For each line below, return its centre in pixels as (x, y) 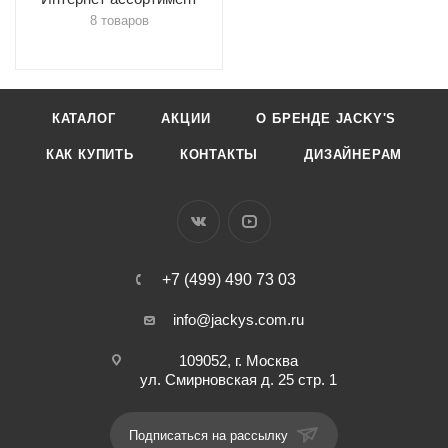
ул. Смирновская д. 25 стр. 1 (238, 379)
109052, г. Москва (238, 360)
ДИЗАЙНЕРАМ (353, 154)
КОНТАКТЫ (219, 154)
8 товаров (119, 20)
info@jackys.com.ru (238, 319)
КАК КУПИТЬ (89, 154)
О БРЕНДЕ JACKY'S (326, 118)
